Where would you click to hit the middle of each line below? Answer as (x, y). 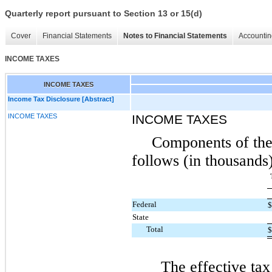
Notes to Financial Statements (175, 36)
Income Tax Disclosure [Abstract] (61, 99)
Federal (145, 204)
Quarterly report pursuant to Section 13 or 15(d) (104, 14)
